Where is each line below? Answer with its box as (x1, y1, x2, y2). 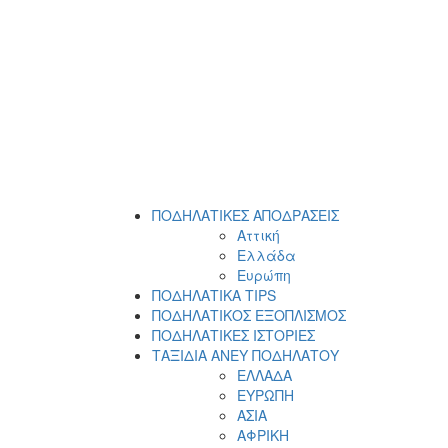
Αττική (237, 224, 280, 245)
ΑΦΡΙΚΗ (237, 424, 289, 445)
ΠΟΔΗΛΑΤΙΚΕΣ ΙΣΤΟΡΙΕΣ (152, 324, 315, 345)
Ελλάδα (237, 244, 296, 265)
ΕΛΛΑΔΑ (237, 364, 292, 385)
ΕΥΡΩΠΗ (237, 384, 294, 405)
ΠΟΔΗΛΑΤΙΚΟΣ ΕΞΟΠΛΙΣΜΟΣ (152, 304, 346, 325)
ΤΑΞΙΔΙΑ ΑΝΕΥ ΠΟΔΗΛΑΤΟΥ (152, 344, 339, 365)
